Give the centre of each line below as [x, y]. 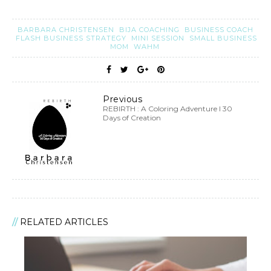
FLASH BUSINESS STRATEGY [72, 38]
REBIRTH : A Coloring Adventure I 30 [168, 109]
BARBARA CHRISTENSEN [67, 30]
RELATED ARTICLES [64, 222]
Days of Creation [132, 118]
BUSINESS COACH [219, 30]
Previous [122, 100]
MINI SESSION [159, 38]
